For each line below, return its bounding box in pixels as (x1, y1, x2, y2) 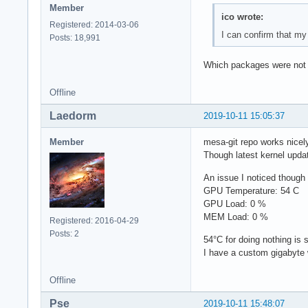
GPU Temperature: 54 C (203, 186, 299, 197)
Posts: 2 (49, 229, 79, 239)
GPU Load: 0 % (203, 199, 266, 210)
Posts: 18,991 (49, 32, 100, 43)
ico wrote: (221, 12, 263, 23)
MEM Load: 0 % (203, 212, 268, 223)
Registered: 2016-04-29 (49, 216, 139, 226)
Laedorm (49, 110, 96, 122)
